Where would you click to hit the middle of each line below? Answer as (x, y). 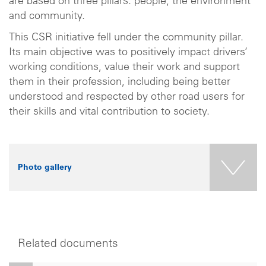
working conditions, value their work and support (124, 67)
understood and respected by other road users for (127, 97)
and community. (48, 17)
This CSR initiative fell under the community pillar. (126, 38)
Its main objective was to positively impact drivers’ (128, 53)
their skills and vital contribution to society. (109, 112)
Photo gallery (45, 168)
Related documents (68, 244)
